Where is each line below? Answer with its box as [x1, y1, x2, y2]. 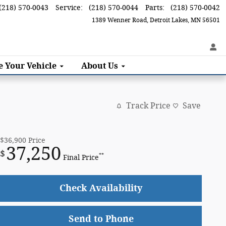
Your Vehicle [5, 61, 56, 71]
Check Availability [60, 182, 142, 194]
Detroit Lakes [150, 17, 188, 24]
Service [55, 4, 81, 12]
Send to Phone [68, 213, 134, 224]
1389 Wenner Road [92, 17, 147, 24]
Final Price [63, 153, 99, 162]
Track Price [126, 101, 171, 111]
